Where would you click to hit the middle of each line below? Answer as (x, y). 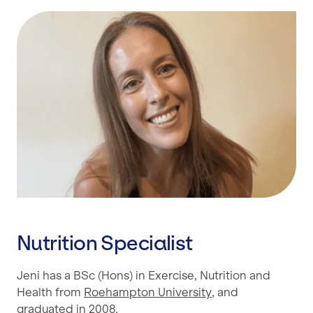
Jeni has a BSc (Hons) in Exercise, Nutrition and (144, 275)
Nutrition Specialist (105, 243)
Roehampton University (148, 292)
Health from (50, 292)
